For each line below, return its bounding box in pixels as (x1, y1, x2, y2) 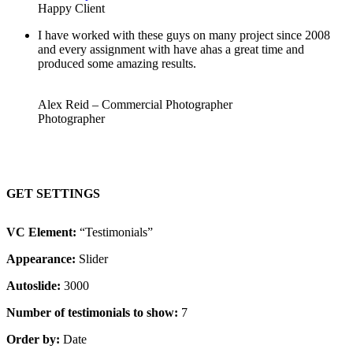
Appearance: (6, 252, 76, 266)
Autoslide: (6, 279, 61, 293)
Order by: (6, 333, 60, 347)
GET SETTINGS (6, 186, 100, 200)
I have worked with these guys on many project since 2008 (38, 28, 330, 42)
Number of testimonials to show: (6, 306, 178, 320)
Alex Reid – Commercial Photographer (38, 97, 232, 111)
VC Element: (6, 225, 76, 240)
